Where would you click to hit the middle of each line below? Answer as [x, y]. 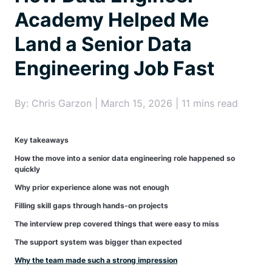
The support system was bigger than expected [98, 242]
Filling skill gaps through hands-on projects [91, 206]
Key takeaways [42, 140]
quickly [27, 169]
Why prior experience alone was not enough [92, 187]
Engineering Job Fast [114, 68]
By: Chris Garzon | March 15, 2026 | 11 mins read [126, 103]
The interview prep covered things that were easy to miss [117, 224]
